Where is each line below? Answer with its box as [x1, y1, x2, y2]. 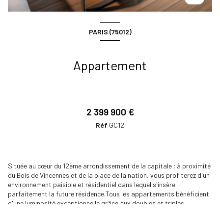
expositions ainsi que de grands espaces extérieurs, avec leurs [8, 208, 193, 217]
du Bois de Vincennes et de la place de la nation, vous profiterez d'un [8, 171, 210, 180]
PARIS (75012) [88, 27, 132, 36]
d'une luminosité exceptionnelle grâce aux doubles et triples [8, 199, 184, 208]
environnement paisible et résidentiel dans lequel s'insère [8, 180, 175, 189]
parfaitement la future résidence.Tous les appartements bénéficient [8, 190, 209, 198]
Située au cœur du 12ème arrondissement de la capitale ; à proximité [8, 162, 211, 170]
